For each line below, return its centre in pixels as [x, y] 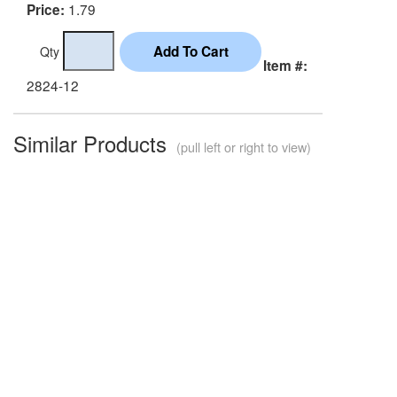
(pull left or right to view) [242, 146]
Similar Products [93, 143]
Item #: [285, 65]
